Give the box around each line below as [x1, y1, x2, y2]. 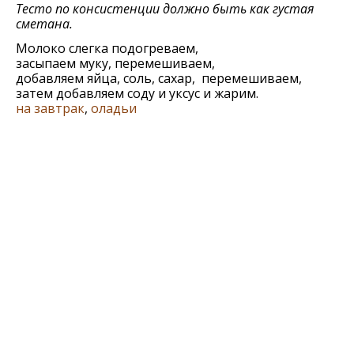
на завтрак [16, 100, 85, 118]
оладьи [91, 100, 137, 118]
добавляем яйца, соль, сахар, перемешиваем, [16, 70, 302, 88]
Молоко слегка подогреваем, [16, 40, 198, 58]
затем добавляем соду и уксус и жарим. [16, 85, 258, 103]
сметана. [16, 15, 73, 33]
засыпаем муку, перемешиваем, [16, 55, 215, 73]
